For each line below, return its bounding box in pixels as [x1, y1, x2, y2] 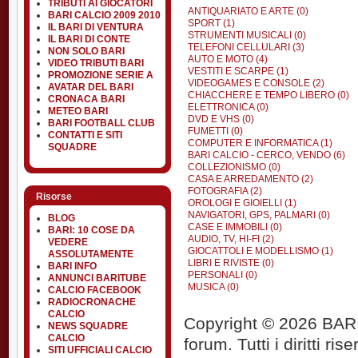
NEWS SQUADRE [48, 320, 128, 332]
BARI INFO [48, 261, 97, 272]
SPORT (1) [188, 18, 235, 29]
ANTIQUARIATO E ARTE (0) [188, 6, 308, 17]
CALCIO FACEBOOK [48, 284, 141, 296]
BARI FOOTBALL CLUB [48, 117, 155, 129]
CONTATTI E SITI [48, 129, 122, 141]
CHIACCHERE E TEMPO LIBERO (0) [188, 89, 349, 101]
